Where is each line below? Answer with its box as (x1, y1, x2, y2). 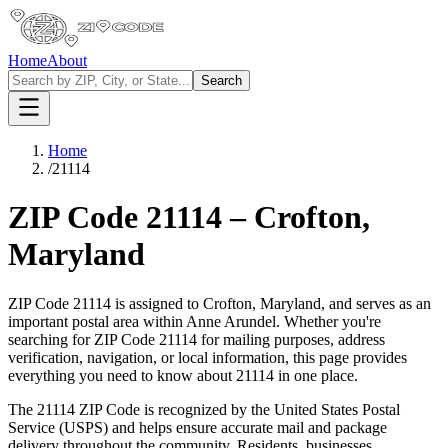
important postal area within (8, 312, 183, 330)
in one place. (274, 366, 358, 384)
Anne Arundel (186, 312, 276, 330)
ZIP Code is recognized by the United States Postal (75, 400, 400, 418)
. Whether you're (276, 312, 381, 330)
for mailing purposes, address (197, 330, 385, 348)
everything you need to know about (8, 366, 236, 384)
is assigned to (111, 294, 203, 312)
